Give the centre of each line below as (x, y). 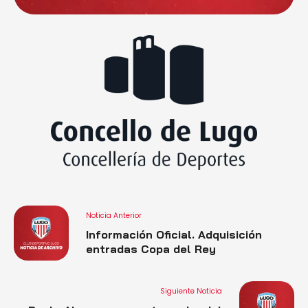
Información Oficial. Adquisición (174, 234)
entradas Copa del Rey (151, 249)
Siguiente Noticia (191, 291)
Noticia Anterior (114, 215)
